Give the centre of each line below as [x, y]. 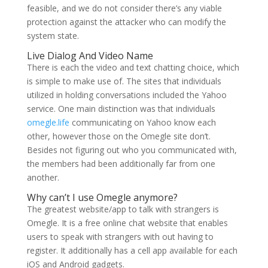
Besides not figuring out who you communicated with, [132, 150]
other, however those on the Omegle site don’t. [118, 136]
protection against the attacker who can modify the [126, 22]
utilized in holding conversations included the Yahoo [127, 95]
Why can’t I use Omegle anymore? [102, 197]
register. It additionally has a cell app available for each [132, 250]
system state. [53, 36]
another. [43, 177]
